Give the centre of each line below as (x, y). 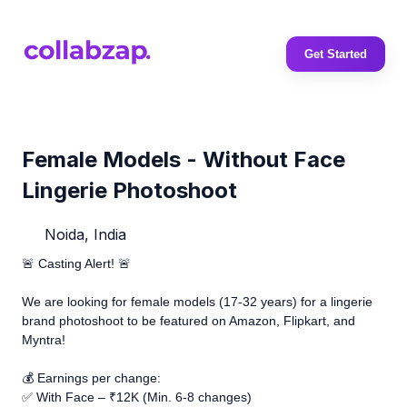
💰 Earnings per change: (91, 377)
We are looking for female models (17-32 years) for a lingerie (197, 301)
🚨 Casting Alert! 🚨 (76, 263)
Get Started (336, 54)
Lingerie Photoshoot (129, 190)
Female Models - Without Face (184, 159)
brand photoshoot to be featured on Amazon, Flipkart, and (189, 320)
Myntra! (44, 339)
